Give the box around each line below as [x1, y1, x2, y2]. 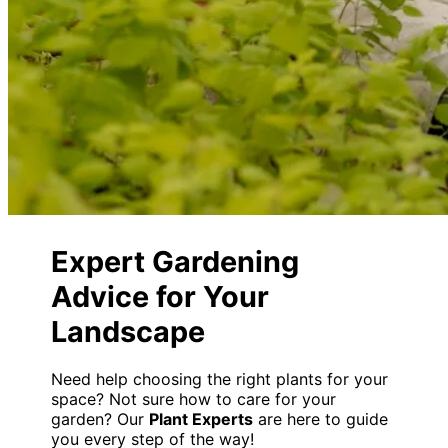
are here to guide [253, 409, 389, 430]
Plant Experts [149, 409, 254, 430]
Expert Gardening [51, 244, 300, 280]
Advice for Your [51, 279, 270, 315]
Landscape [51, 314, 206, 350]
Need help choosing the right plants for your [51, 369, 389, 390]
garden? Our [51, 409, 150, 430]
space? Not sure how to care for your [51, 389, 337, 410]
